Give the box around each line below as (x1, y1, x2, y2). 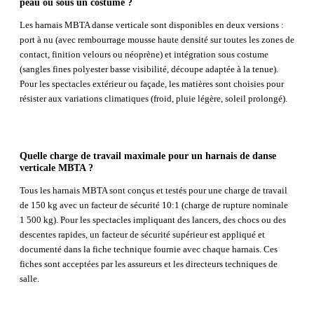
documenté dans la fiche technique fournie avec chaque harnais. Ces (20, 243, 278, 254)
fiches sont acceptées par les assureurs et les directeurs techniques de (20, 258, 278, 269)
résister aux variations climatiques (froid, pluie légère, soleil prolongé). (20, 93, 287, 104)
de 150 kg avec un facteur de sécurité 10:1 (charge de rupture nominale (20, 199, 288, 210)
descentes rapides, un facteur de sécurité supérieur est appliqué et (20, 228, 265, 240)
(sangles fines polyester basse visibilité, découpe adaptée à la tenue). (20, 64, 278, 75)
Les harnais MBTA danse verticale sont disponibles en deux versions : (20, 20, 284, 31)
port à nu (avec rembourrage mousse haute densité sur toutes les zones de (20, 34, 294, 46)
